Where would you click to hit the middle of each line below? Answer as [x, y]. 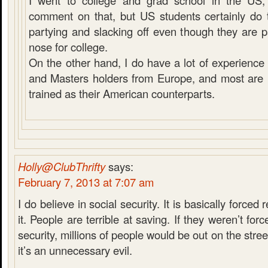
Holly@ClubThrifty [62, 166]
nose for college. [68, 47]
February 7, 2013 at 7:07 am [86, 182]
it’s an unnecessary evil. [75, 250]
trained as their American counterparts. [122, 93]
